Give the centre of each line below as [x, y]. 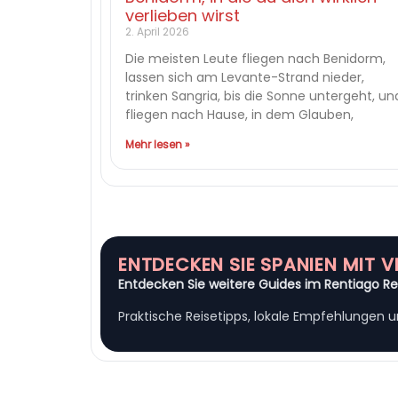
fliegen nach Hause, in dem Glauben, [239, 114]
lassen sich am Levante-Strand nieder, [245, 77]
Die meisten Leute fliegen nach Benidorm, [255, 58]
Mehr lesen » [158, 144]
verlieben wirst [183, 15]
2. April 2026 [157, 31]
